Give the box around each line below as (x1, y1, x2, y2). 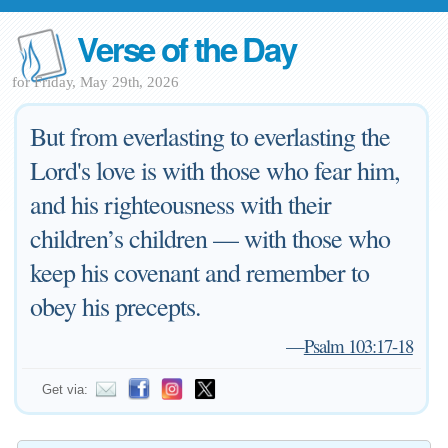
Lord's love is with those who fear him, (30, 153, 401, 187)
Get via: (42, 382, 89, 397)
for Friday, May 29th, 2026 (12, 74, 179, 90)
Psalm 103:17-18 (303, 333, 413, 358)
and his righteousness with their (30, 187, 332, 221)
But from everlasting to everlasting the (30, 119, 391, 153)
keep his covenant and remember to (30, 255, 370, 289)
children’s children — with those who (30, 221, 391, 255)
